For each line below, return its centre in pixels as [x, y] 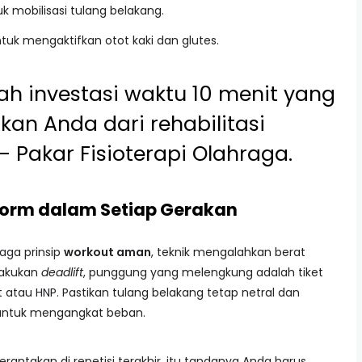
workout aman [107, 252]
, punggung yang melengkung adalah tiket [203, 272]
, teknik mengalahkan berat [228, 252]
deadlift [62, 272]
